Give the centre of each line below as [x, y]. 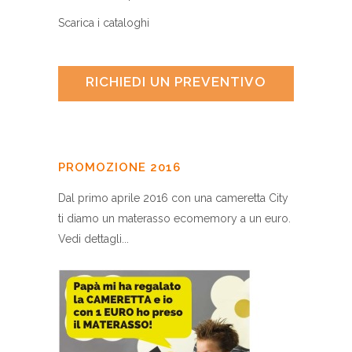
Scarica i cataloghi [104, 22]
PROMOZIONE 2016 [119, 167]
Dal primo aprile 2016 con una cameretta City [173, 198]
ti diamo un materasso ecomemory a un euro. [174, 218]
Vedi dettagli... [93, 238]
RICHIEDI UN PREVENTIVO [176, 81]
